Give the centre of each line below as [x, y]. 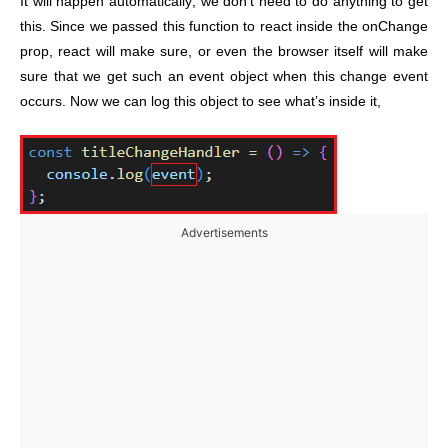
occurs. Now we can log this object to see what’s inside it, [200, 101]
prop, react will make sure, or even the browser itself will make [224, 51]
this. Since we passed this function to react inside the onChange [224, 26]
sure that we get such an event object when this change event [224, 76]
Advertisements [224, 233]
